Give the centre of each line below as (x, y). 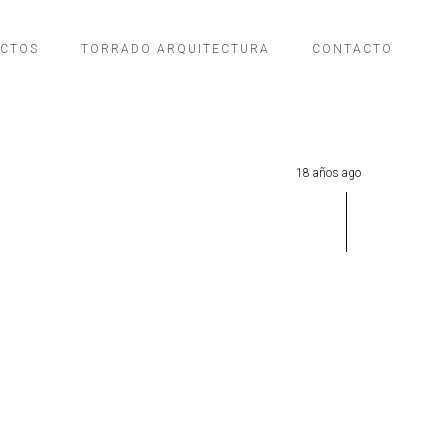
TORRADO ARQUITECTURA (175, 48)
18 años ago (328, 173)
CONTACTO (352, 48)
